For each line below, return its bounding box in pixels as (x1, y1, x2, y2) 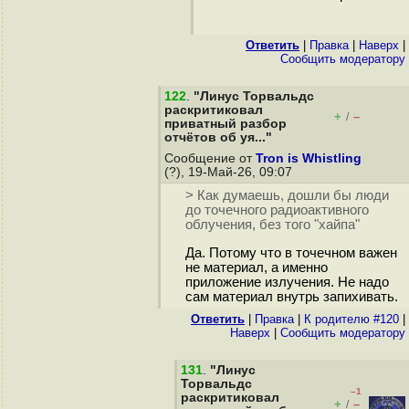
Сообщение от (164, 152, 256, 165)
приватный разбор (164, 117, 287, 131)
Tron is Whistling (256, 152, 362, 165)
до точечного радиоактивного (184, 203, 369, 218)
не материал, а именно (184, 260, 328, 276)
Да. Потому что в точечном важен (184, 246, 397, 261)
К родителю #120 (304, 312, 399, 326)
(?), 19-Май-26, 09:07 (164, 165, 296, 179)
